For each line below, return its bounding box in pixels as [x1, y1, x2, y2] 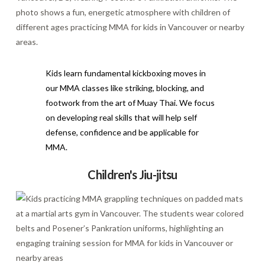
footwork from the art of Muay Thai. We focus [45, 97, 215, 108]
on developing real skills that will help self [45, 112, 197, 122]
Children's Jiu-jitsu [88, 167, 177, 182]
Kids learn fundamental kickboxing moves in [45, 67, 206, 78]
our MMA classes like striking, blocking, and [45, 82, 204, 93]
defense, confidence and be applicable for [45, 127, 199, 137]
